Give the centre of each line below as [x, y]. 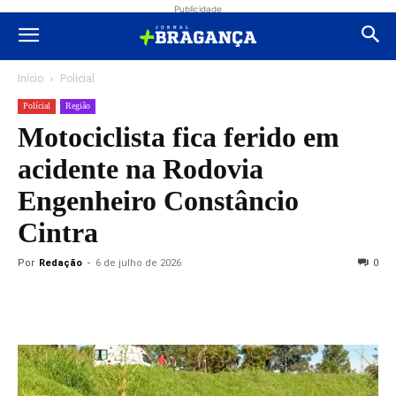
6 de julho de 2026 [138, 263]
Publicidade [198, 9]
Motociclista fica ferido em [179, 137]
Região [78, 106]
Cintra [58, 232]
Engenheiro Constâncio [158, 201]
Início [30, 79]
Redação [61, 263]
